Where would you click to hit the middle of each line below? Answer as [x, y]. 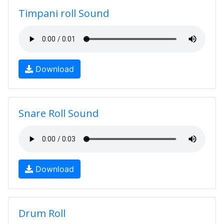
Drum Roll [42, 213]
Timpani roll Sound [64, 13]
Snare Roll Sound [58, 113]
